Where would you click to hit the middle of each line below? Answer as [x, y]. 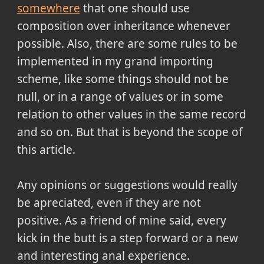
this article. [46, 149]
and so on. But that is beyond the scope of [130, 132]
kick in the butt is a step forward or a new [127, 238]
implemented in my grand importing [115, 61]
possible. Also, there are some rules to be [127, 43]
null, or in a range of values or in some [120, 96]
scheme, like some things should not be [123, 79]
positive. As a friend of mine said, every [121, 220]
